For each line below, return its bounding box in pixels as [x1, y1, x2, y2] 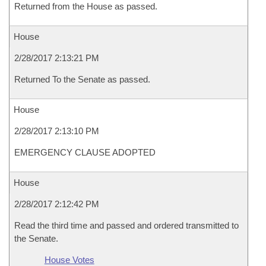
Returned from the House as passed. [14, 1, 157, 11]
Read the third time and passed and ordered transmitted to [14, 220, 239, 230]
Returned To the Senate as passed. [14, 74, 150, 84]
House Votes [44, 255, 94, 265]
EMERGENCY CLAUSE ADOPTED [14, 147, 156, 157]
